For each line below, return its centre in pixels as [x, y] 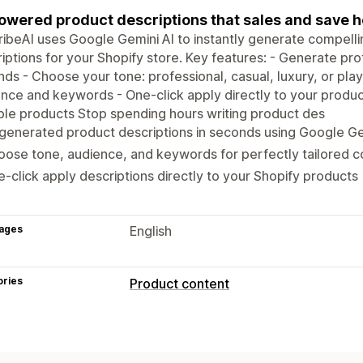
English [151, 231]
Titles [232, 345]
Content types [174, 321]
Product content [179, 283]
